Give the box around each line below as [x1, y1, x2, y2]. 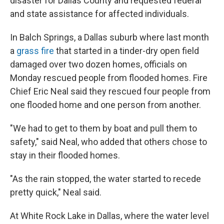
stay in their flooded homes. [10, 150, 120, 160]
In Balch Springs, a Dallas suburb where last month [10, 32, 209, 42]
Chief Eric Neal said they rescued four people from [10, 86, 210, 96]
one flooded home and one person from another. [10, 99, 201, 110]
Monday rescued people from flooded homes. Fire [10, 72, 207, 83]
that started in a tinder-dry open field [54, 45, 199, 56]
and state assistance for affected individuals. [10, 8, 189, 19]
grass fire [16, 45, 54, 56]
